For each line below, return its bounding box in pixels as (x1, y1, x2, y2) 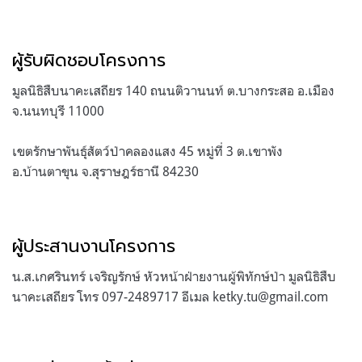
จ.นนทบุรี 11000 (12, 102, 104, 119)
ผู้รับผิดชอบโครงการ (12, 46, 166, 74)
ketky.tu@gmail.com (213, 288, 328, 305)
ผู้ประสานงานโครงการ (12, 232, 175, 259)
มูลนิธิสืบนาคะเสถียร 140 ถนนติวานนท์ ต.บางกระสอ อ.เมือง (12, 82, 335, 99)
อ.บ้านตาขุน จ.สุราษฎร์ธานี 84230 (12, 162, 199, 179)
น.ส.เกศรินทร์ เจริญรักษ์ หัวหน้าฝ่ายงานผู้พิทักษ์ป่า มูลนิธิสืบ (12, 267, 336, 284)
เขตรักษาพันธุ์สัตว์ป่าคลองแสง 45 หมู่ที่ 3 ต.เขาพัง (12, 142, 283, 159)
